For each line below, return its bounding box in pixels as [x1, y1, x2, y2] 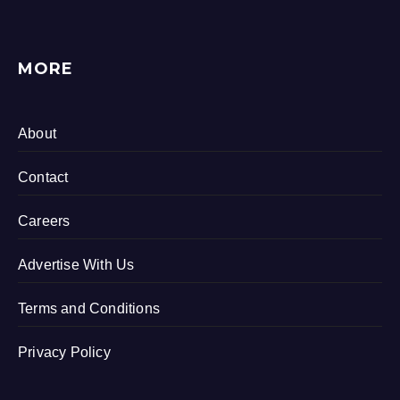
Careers [18, 212, 71, 229]
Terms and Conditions [18, 300, 160, 316]
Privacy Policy [18, 344, 111, 360]
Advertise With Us [18, 256, 135, 272]
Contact [18, 169, 69, 185]
